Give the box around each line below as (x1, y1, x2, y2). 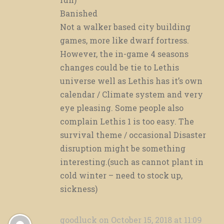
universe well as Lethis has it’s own (60, 75, 202, 86)
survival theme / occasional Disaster (60, 129, 206, 140)
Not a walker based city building (60, 21, 190, 32)
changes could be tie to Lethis (60, 62, 179, 73)
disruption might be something (60, 143, 185, 154)
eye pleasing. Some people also (60, 102, 183, 113)
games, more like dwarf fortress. (60, 35, 189, 46)
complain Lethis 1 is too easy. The (60, 116, 194, 127)
